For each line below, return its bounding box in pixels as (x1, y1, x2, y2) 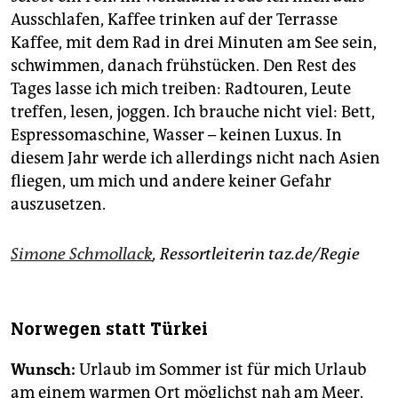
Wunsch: (11, 360, 76, 380)
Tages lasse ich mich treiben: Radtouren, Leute (11, 79, 351, 99)
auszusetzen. (11, 195, 106, 215)
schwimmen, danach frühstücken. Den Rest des (11, 56, 356, 76)
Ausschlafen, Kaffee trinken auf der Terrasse (11, 10, 338, 30)
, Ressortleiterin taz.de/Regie (153, 244, 360, 265)
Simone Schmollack (11, 244, 153, 265)
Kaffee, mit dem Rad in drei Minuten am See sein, (11, 33, 377, 53)
